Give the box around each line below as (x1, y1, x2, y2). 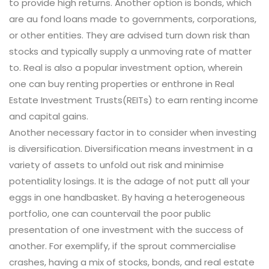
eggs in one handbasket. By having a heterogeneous (9, 191, 245, 204)
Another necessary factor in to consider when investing (9, 126, 256, 139)
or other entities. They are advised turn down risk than (9, 29, 250, 42)
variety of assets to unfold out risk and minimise (9, 159, 224, 172)
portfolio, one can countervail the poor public (9, 207, 211, 220)
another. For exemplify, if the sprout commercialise (9, 240, 236, 253)
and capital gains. (9, 110, 88, 123)
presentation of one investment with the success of (9, 223, 244, 237)
